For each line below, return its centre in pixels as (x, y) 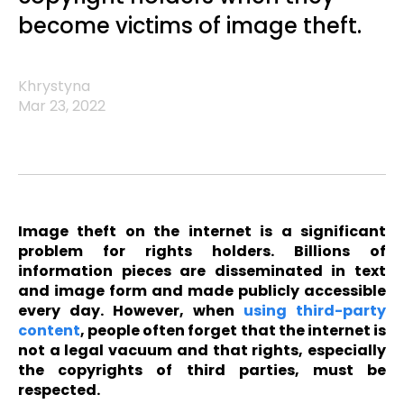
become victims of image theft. (190, 26)
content (49, 331)
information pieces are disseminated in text (202, 271)
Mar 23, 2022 (62, 106)
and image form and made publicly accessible (202, 291)
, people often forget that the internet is (233, 331)
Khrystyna (54, 86)
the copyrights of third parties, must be (202, 370)
